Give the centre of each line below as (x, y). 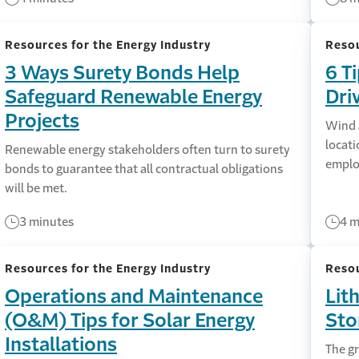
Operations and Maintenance (133, 296)
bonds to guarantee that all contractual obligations (143, 169)
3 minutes (46, 222)
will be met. (36, 188)
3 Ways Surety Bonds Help (122, 73)
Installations (61, 345)
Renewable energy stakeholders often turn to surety (147, 149)
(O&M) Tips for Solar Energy (129, 321)
